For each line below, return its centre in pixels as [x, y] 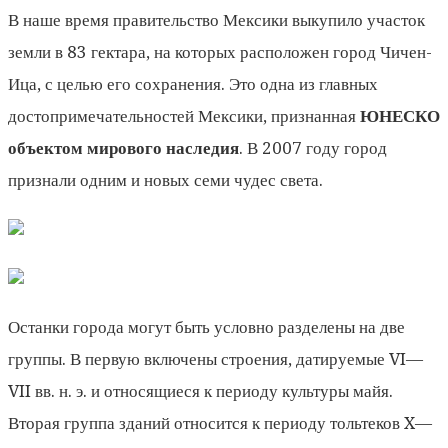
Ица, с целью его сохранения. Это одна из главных [193, 83]
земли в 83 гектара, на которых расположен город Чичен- [220, 51]
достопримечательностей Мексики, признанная [184, 115]
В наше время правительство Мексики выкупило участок [216, 19]
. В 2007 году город [313, 147]
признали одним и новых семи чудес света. [165, 179]
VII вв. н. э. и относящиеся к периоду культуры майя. [200, 390]
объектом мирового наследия [123, 147]
